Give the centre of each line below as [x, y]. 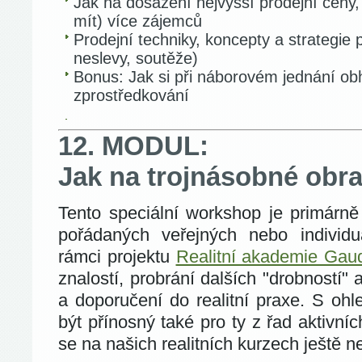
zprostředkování [131, 95]
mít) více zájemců [138, 21]
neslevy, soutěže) [136, 58]
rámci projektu [117, 257]
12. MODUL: [133, 146]
